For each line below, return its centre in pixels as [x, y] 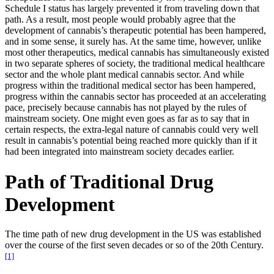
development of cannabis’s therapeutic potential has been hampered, [135, 31]
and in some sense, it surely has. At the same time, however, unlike [133, 42]
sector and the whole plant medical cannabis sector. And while [124, 75]
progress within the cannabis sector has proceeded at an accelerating [135, 97]
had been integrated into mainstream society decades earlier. [120, 152]
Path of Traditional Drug [109, 181]
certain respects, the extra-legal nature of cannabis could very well [131, 130]
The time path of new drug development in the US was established [133, 234]
